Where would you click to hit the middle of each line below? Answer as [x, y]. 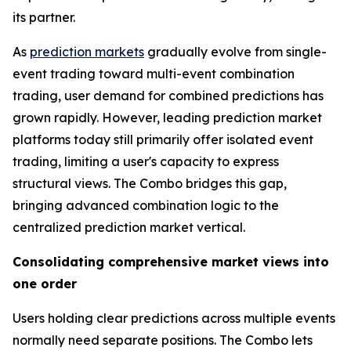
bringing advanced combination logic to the [146, 206]
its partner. [44, 18]
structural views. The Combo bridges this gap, [150, 184]
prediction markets [87, 52]
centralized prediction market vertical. [129, 228]
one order [45, 284]
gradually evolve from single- [235, 52]
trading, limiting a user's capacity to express [146, 162]
